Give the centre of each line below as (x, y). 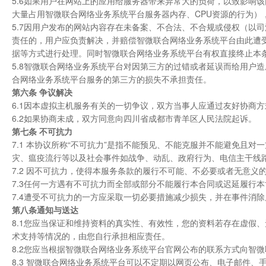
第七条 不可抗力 (42, 131)
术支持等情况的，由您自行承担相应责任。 (91, 236)
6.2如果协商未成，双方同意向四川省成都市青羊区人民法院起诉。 (134, 118)
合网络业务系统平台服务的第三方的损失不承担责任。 (112, 79)
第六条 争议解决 (42, 92)
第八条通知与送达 (45, 210)
